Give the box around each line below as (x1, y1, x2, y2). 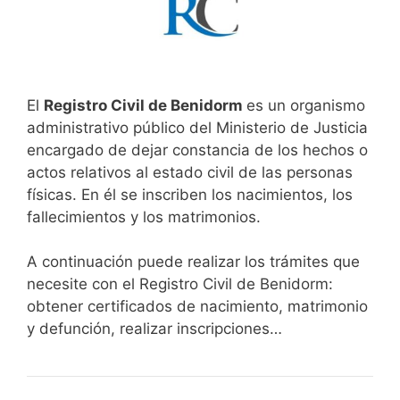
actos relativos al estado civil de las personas (27, 162, 353, 181)
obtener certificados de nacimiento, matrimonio (27, 297, 368, 316)
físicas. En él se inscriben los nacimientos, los (27, 185, 353, 204)
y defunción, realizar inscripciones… (27, 320, 282, 338)
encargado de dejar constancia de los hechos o (27, 140, 368, 159)
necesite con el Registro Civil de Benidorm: (27, 275, 333, 294)
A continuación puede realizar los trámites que (27, 253, 360, 271)
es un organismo (246, 96, 365, 114)
